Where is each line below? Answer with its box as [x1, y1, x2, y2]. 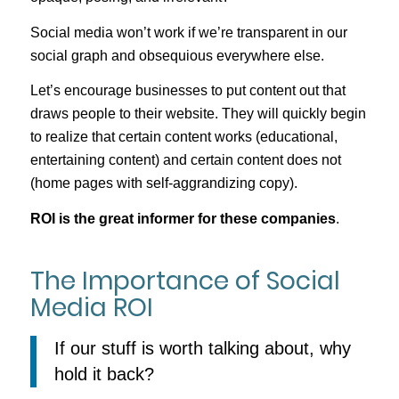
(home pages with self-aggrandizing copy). [29, 175, 297, 191]
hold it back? [53, 364, 154, 385]
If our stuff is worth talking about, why [53, 338, 351, 359]
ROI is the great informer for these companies [29, 210, 336, 226]
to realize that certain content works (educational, [29, 129, 338, 145]
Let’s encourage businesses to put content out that [29, 83, 346, 99]
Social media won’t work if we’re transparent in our [29, 24, 347, 40]
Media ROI [29, 289, 153, 325]
